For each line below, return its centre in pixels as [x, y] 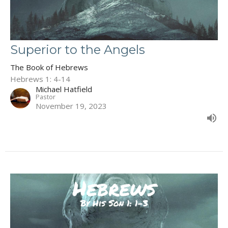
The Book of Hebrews [49, 67]
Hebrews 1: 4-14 [40, 79]
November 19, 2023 [71, 106]
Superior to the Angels [78, 49]
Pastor [46, 96]
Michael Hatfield [64, 89]
